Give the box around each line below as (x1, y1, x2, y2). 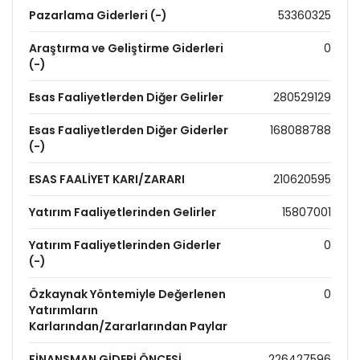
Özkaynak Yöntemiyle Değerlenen (29, 286, 226, 302)
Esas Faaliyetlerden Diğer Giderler (29, 122, 228, 138)
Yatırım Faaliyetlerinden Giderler (29, 237, 221, 253)
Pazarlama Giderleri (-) (29, 7, 167, 23)
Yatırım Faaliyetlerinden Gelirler (29, 204, 216, 220)
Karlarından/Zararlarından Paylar (29, 318, 227, 334)
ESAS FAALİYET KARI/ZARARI (29, 171, 185, 187)
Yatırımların (29, 302, 98, 318)
